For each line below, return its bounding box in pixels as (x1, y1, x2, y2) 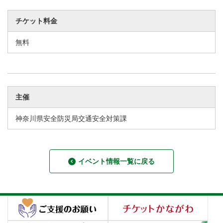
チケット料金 (15, 17, 57, 25)
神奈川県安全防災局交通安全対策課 (15, 114, 127, 122)
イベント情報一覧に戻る (78, 157, 155, 165)
